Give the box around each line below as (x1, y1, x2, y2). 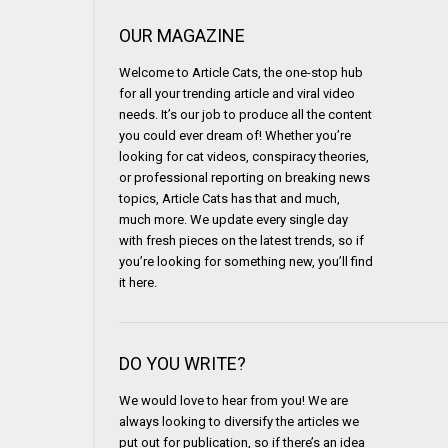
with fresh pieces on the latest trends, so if (119, 232, 365, 248)
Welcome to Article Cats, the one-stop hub (119, 64, 364, 80)
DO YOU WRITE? (119, 352, 247, 374)
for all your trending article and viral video (119, 85, 356, 101)
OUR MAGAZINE (119, 24, 246, 46)
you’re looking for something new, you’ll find (119, 253, 374, 269)
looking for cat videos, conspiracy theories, (119, 148, 370, 164)
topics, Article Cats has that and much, (119, 190, 341, 206)
